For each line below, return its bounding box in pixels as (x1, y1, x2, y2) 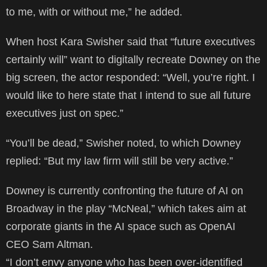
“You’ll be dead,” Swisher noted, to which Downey (6, 136, 241, 149)
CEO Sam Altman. (6, 238, 93, 250)
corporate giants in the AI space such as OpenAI (6, 220, 235, 232)
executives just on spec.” (6, 107, 123, 119)
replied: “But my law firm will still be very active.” (6, 154, 233, 167)
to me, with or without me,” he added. (6, 5, 182, 18)
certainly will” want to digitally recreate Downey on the (6, 53, 260, 66)
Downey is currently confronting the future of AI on (6, 184, 243, 197)
